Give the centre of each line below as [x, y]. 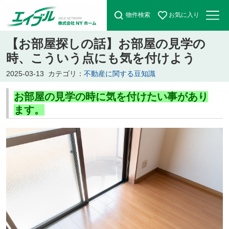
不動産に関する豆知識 [119, 73]
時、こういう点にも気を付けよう [100, 58]
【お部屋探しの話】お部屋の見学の [106, 43]
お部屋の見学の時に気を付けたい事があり [111, 96]
